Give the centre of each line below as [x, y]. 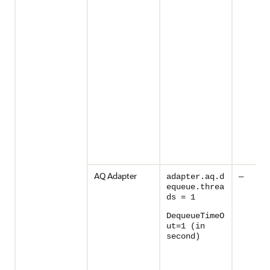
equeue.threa [195, 187]
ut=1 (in [186, 226]
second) [183, 236]
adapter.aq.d [195, 177]
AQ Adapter [115, 176]
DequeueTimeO [195, 216]
